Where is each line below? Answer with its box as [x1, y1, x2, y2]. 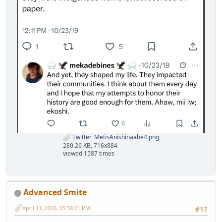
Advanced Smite [23, 186, 87, 198]
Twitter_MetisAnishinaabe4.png [71, 133, 159, 142]
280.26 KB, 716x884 [63, 141, 117, 150]
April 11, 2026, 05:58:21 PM [22, 204, 90, 212]
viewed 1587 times [63, 149, 114, 158]
